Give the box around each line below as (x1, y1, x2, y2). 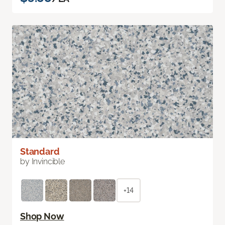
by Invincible (20, 157, 65, 167)
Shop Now (20, 211, 64, 222)
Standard (20, 146, 60, 157)
